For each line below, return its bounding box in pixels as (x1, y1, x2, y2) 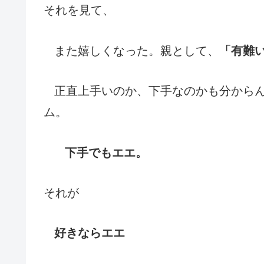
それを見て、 (44, 4, 114, 17)
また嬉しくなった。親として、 (54, 44, 219, 57)
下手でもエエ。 (65, 146, 147, 159)
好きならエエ (54, 226, 125, 240)
